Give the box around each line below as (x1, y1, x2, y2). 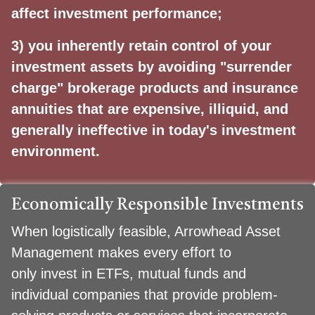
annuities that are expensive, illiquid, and (11, 101, 288, 117)
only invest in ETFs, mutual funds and (11, 266, 246, 281)
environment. (11, 143, 100, 159)
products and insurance (139, 80, 298, 96)
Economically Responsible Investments (11, 197, 304, 214)
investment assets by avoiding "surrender (11, 59, 292, 75)
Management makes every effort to (11, 245, 231, 260)
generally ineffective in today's (11, 122, 221, 138)
